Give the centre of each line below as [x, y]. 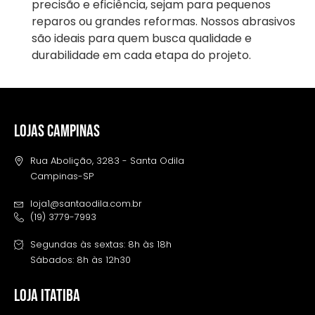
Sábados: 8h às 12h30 [80, 260]
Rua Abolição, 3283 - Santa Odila [107, 161]
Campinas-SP [62, 176]
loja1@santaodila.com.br [86, 204]
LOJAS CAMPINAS [57, 131]
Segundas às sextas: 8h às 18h [101, 245]
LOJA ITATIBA [47, 296]
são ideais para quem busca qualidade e [142, 38]
